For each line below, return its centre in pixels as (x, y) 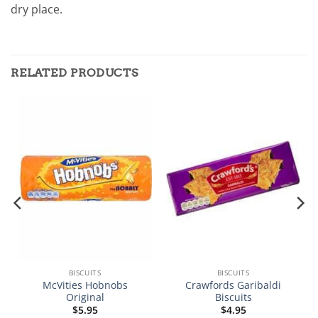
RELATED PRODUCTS (75, 72)
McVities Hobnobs (85, 285)
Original (85, 297)
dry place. (37, 10)
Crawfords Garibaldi (233, 285)
